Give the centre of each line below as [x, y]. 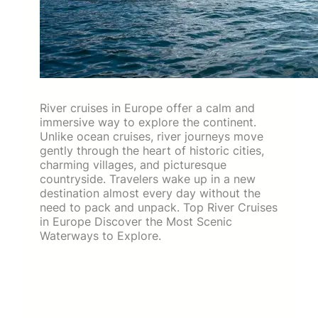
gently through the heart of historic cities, [152, 150]
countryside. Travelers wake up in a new [148, 179]
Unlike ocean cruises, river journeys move [152, 136]
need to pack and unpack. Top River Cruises [159, 207]
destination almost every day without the [150, 193]
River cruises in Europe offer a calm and [147, 108]
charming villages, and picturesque [133, 164]
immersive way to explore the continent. [148, 122]
